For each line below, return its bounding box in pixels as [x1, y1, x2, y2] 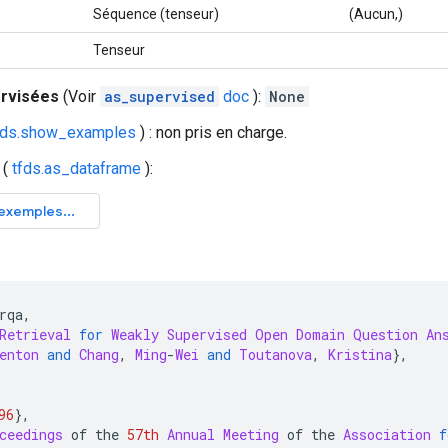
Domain [296, 324, 345, 344]
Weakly [111, 324, 159, 344]
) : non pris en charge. [136, 122, 287, 142]
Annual [167, 424, 215, 444]
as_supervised [104, 86, 215, 106]
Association [343, 424, 431, 444]
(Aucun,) [349, 5, 403, 22]
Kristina [328, 344, 392, 364]
